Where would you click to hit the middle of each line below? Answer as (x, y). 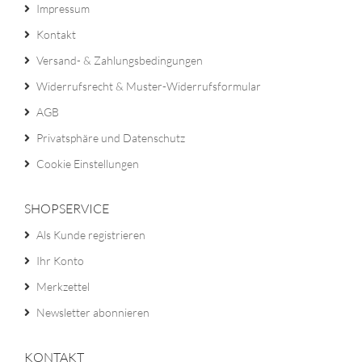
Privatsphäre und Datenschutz (111, 138)
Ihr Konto (60, 261)
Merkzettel (63, 286)
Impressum (63, 8)
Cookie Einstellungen (88, 164)
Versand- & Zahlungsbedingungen (120, 60)
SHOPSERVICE (67, 208)
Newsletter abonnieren (93, 312)
